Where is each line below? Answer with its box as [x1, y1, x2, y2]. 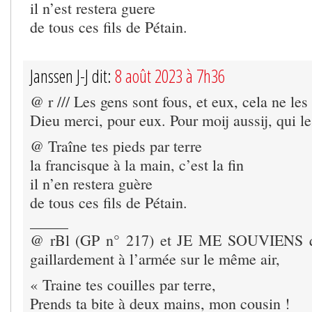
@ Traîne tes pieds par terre [30, 136, 202, 157]
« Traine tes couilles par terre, [30, 274, 216, 295]
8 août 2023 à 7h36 [115, 64, 225, 88]
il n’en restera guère [30, 173, 153, 194]
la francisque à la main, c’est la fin [30, 155, 244, 175]
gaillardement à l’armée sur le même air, [30, 249, 280, 270]
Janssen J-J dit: [30, 64, 115, 88]
